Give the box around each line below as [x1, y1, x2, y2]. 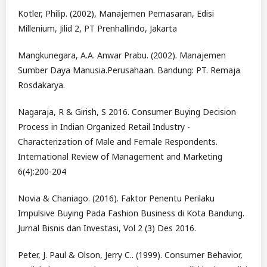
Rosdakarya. [18, 79, 65, 91]
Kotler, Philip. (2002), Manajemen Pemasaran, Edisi [18, 8, 214, 20]
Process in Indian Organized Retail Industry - [18, 121, 190, 133]
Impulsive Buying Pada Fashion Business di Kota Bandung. [18, 207, 244, 219]
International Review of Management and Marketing [18, 151, 222, 163]
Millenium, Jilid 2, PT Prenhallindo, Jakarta [18, 23, 177, 35]
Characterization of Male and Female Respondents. [18, 136, 218, 148]
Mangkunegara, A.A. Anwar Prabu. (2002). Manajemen [18, 49, 226, 61]
